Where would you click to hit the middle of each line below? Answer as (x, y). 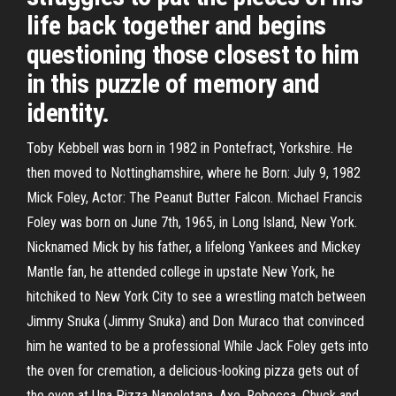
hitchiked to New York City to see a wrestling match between (196, 297)
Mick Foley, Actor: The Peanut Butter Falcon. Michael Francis (194, 198)
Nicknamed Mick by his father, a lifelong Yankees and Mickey (194, 247)
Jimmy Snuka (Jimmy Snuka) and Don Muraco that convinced (195, 321)
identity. (68, 113)
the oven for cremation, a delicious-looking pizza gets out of (193, 371)
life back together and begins (176, 25)
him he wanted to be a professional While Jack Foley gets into (198, 346)
